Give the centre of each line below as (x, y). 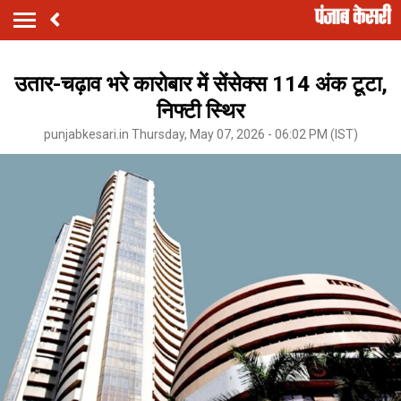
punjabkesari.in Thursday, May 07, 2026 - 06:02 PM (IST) (200, 134)
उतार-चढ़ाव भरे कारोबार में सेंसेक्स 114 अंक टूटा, (200, 84)
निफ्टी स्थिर (200, 111)
